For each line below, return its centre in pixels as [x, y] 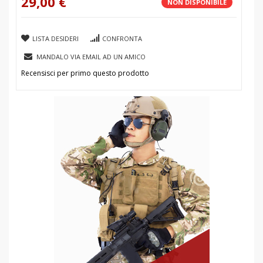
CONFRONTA [122, 39]
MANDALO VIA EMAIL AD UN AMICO [91, 57]
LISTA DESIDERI [55, 39]
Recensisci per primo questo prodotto [85, 73]
